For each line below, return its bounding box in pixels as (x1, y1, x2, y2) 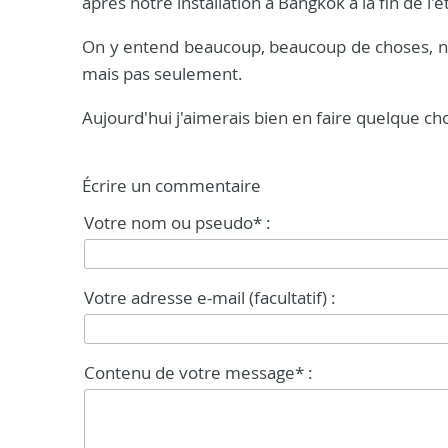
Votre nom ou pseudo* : (84, 211, 271, 234)
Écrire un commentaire (82, 175, 261, 197)
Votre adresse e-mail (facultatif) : (84, 286, 336, 309)
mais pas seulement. (82, 62, 243, 85)
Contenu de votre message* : (84, 361, 313, 384)
